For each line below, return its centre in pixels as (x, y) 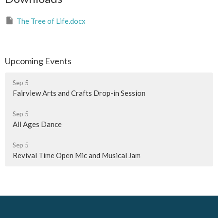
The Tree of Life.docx (51, 21)
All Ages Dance (37, 124)
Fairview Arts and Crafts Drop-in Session (79, 93)
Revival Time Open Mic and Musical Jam (77, 155)
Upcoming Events (38, 61)
